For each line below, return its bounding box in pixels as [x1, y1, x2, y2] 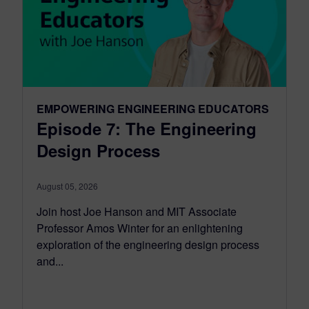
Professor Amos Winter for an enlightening [37, 220, 243, 237]
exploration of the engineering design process [37, 237, 259, 253]
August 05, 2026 [37, 180, 98, 192]
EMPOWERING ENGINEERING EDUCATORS [37, 101, 269, 117]
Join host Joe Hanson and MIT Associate [37, 203, 237, 220]
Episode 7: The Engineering [37, 117, 257, 141]
